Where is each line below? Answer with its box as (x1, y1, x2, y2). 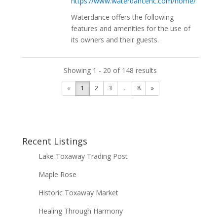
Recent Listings (22, 135, 87, 147)
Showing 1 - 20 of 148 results (64, 65, 157, 75)
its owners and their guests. (71, 35, 159, 44)
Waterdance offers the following (71, 12, 174, 22)
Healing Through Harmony (38, 206, 123, 216)
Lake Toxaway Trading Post (38, 151, 128, 161)
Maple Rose (38, 169, 76, 179)
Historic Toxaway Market (38, 187, 118, 197)
